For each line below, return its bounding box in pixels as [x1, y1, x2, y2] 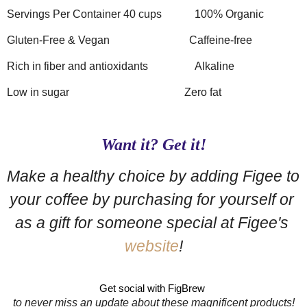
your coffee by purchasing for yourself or [9, 190, 294, 208]
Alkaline [195, 60, 234, 72]
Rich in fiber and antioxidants [7, 60, 148, 72]
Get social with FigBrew [99, 282, 208, 294]
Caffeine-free [189, 34, 252, 46]
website [124, 236, 179, 255]
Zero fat [184, 86, 221, 98]
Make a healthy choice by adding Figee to [7, 167, 299, 185]
